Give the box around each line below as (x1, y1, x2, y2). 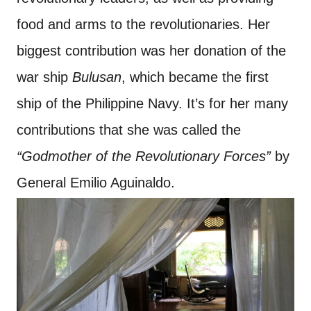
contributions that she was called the (17, 121, 241, 137)
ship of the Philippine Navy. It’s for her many (17, 95, 288, 111)
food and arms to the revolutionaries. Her (17, 16, 270, 32)
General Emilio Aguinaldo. (17, 174, 175, 190)
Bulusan (72, 69, 121, 85)
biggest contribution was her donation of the (17, 42, 286, 58)
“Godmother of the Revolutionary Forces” (17, 148, 271, 164)
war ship (17, 69, 72, 85)
